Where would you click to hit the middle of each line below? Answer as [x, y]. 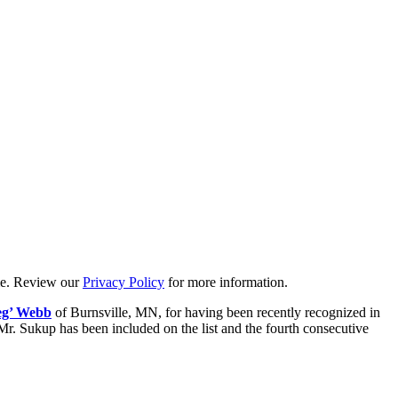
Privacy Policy [123, 282]
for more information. [226, 282]
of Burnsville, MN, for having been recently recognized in [216, 312]
